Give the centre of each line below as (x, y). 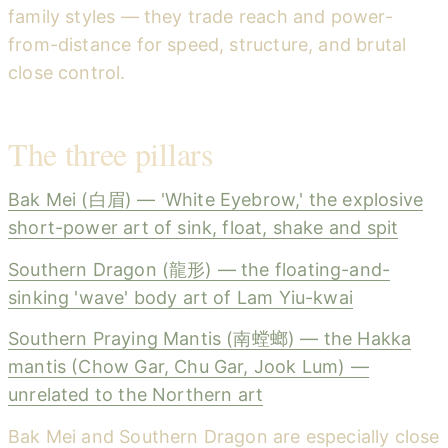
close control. (67, 72)
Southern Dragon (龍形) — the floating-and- (199, 269)
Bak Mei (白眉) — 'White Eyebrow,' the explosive (216, 200)
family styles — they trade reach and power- (200, 16)
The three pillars (110, 153)
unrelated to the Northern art (136, 395)
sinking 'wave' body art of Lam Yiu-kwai (181, 297)
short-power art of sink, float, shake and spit (203, 228)
